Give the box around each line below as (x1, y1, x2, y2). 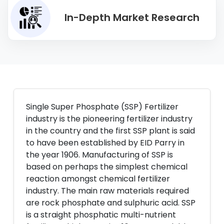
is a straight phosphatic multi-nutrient (26, 209, 176, 220)
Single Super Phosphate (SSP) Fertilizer (26, 101, 178, 112)
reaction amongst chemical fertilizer (26, 173, 170, 184)
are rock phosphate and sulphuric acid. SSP (26, 197, 195, 208)
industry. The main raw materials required (26, 185, 189, 196)
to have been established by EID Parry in (26, 137, 184, 148)
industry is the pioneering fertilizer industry (26, 113, 192, 124)
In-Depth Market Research (64, 10, 199, 24)
